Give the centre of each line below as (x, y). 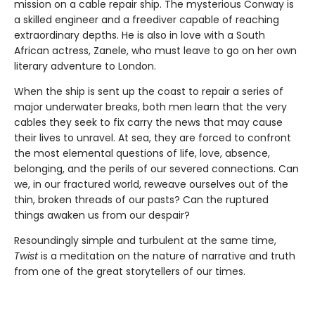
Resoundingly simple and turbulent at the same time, (145, 241)
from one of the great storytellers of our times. (130, 272)
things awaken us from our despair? (102, 216)
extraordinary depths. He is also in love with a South (140, 36)
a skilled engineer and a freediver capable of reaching (147, 20)
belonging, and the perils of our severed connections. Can (156, 169)
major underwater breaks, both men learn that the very (150, 107)
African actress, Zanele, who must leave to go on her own (155, 51)
